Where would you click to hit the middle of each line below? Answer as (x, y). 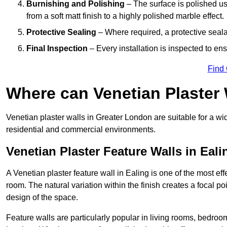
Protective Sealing (61, 32)
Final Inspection (57, 48)
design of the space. (42, 197)
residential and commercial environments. (81, 129)
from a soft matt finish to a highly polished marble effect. (125, 16)
